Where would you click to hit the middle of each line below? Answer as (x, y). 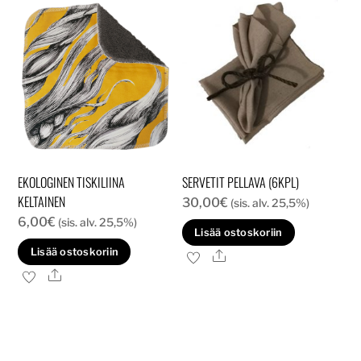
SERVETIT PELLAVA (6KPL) (240, 182)
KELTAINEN (42, 201)
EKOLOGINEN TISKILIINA (72, 182)
